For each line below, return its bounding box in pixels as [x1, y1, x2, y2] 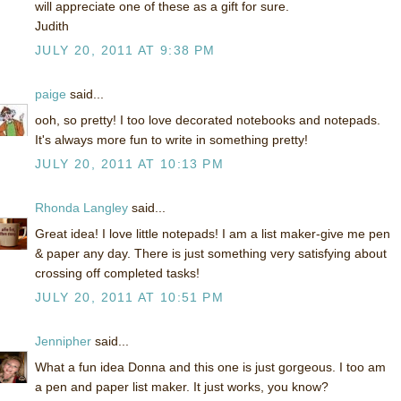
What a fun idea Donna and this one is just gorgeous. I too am [35, 360, 386, 375]
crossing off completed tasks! [35, 266, 200, 281]
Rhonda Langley [35, 200, 128, 216]
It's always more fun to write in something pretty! [35, 132, 308, 148]
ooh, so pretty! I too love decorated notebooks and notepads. [35, 113, 380, 128]
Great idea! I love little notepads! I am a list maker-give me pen [35, 226, 390, 242]
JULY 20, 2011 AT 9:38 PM [35, 43, 216, 58]
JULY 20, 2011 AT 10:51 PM [35, 290, 224, 305]
